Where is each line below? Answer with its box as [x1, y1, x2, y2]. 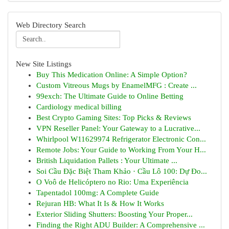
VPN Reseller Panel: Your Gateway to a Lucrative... [36, 124, 200, 132]
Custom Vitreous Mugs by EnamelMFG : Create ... [36, 81, 197, 89]
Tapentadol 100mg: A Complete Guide [36, 189, 159, 197]
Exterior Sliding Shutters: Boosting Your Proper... [36, 210, 193, 218]
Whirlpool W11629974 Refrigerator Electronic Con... [36, 135, 206, 143]
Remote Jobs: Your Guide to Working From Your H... [36, 146, 206, 154]
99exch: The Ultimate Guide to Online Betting [36, 92, 184, 100]
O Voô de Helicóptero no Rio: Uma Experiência [36, 178, 189, 186]
